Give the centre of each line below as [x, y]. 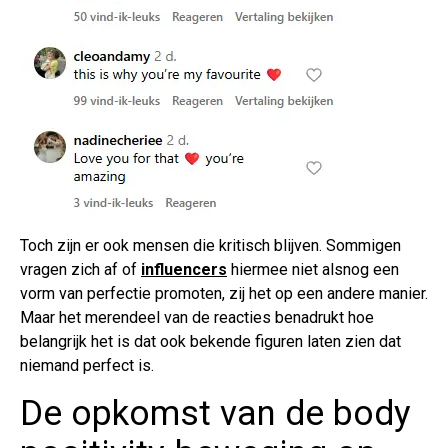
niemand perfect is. [87, 366]
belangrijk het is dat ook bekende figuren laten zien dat [210, 342]
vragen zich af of [80, 270]
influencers [184, 270]
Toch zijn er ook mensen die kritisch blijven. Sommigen [210, 246]
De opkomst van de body [215, 414]
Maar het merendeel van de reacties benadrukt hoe [197, 318]
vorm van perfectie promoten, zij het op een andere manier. [224, 294]
